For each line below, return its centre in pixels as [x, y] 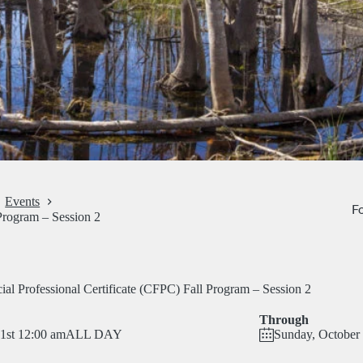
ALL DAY [94, 334]
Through [284, 320]
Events [23, 201]
